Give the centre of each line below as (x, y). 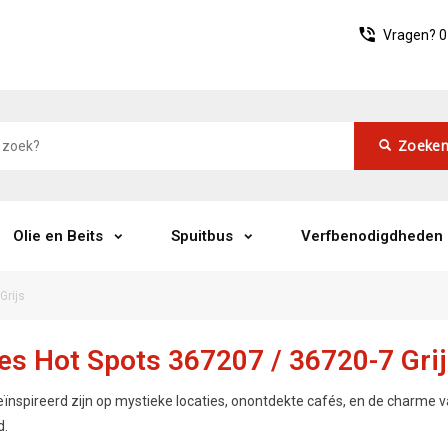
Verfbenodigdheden (372, 236)
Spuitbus (202, 236)
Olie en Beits (58, 236)
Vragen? (411, 35)
